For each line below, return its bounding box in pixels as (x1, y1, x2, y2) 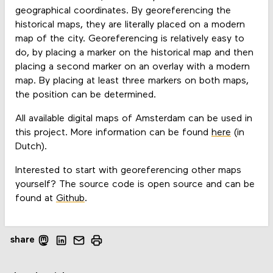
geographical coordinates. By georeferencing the (15, 5, 231, 16)
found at (15, 194, 56, 204)
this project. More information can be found (15, 127, 211, 138)
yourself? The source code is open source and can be (15, 180, 255, 190)
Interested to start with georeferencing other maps (15, 166, 241, 176)
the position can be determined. (15, 90, 156, 100)
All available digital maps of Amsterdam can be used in (15, 113, 252, 124)
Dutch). (15, 141, 47, 152)
